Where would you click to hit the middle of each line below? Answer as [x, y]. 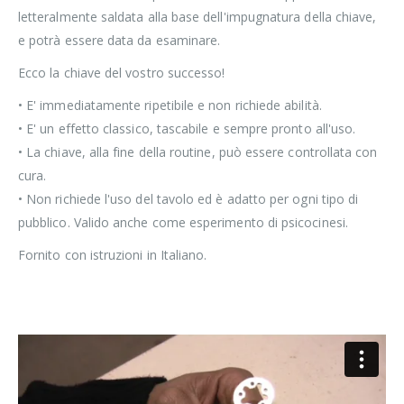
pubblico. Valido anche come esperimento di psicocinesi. [183, 222]
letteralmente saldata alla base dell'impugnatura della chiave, [197, 16]
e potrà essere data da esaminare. [119, 40]
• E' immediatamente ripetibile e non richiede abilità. [170, 105]
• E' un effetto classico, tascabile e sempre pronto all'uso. [187, 128]
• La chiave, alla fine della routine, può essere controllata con [198, 151]
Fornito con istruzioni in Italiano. [113, 254]
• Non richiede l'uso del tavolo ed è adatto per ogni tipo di [188, 198]
